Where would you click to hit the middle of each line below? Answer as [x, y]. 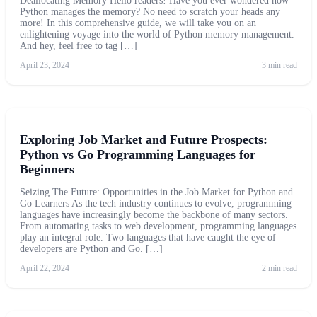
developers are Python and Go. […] [91, 248]
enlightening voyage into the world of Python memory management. [157, 34]
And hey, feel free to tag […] [79, 45]
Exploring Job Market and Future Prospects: [144, 139]
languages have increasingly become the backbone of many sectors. [154, 214]
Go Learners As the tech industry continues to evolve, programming [156, 203]
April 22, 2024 [45, 268]
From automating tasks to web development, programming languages [158, 226]
